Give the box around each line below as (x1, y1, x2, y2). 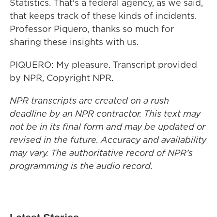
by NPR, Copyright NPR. (10, 72, 113, 84)
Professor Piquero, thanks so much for (10, 23, 174, 35)
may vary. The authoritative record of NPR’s (10, 147, 193, 159)
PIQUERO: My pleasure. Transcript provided (10, 59, 197, 71)
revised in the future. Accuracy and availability (10, 134, 206, 146)
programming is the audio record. (10, 160, 153, 172)
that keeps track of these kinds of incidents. (10, 10, 197, 22)
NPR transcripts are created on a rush (10, 94, 169, 107)
